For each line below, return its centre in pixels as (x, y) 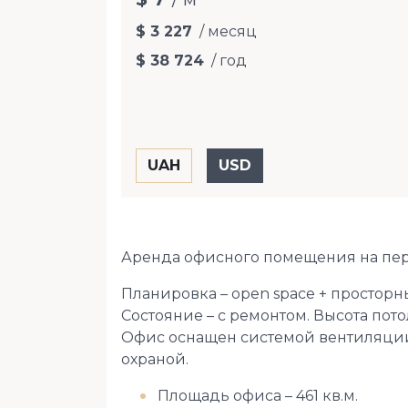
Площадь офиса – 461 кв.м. (258, 395)
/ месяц (228, 31)
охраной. (155, 359)
